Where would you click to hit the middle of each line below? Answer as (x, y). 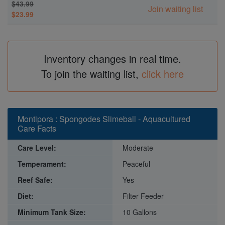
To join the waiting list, (91, 73)
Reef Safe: (35, 180)
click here (163, 73)
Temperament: (42, 163)
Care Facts (37, 128)
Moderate (138, 147)
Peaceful (136, 163)
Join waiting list (175, 9)
